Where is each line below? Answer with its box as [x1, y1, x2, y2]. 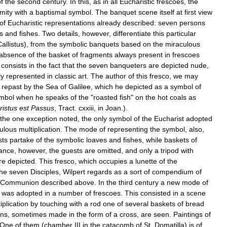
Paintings [173, 210, 203, 218]
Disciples [30, 167, 59, 176]
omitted [97, 146, 121, 155]
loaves [86, 135, 107, 144]
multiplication [19, 125, 60, 133]
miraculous [165, 40, 200, 48]
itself [160, 8, 174, 16]
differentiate [113, 29, 151, 37]
